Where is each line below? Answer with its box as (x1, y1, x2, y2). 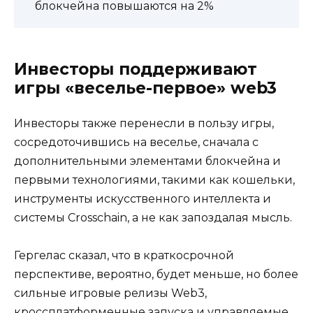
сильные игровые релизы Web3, (14, 286, 207, 300)
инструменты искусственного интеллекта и (14, 191, 271, 205)
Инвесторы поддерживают (14, 59, 257, 79)
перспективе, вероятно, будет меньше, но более (14, 268, 298, 282)
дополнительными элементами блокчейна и (14, 154, 281, 168)
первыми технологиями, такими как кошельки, (14, 173, 295, 187)
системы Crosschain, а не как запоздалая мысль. (14, 210, 292, 224)
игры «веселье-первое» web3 (14, 78, 277, 98)
